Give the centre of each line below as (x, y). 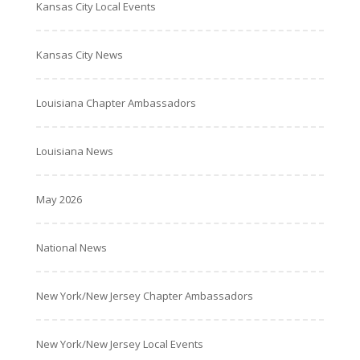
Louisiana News (74, 151)
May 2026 (59, 199)
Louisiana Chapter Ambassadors (116, 103)
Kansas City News (79, 55)
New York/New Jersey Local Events (119, 344)
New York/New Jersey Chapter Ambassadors (144, 296)
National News (71, 247)
